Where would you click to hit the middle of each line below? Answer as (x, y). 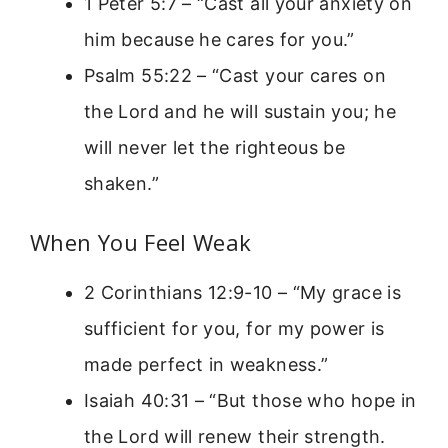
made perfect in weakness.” (206, 364)
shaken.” (121, 183)
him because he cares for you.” (219, 39)
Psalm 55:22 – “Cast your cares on (235, 75)
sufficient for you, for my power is (234, 328)
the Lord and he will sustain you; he (240, 111)
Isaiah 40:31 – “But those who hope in (250, 400)
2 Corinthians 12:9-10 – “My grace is (242, 292)
